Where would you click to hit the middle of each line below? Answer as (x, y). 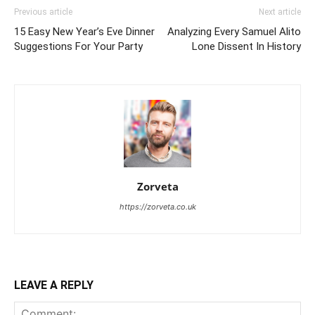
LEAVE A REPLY (54, 285)
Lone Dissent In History (246, 46)
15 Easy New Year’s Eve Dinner (84, 32)
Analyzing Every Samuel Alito (234, 32)
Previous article (43, 12)
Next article (280, 12)
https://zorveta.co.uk (157, 207)
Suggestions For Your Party (78, 46)
